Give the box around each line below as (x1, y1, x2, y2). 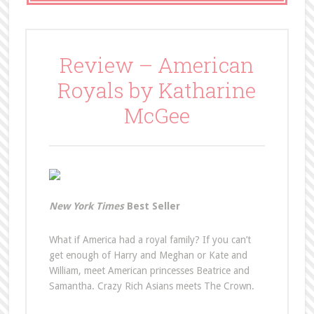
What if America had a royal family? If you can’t (48, 234, 251, 245)
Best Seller (123, 200, 180, 212)
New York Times (48, 200, 124, 212)
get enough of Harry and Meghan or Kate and (48, 250, 247, 261)
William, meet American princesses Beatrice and (48, 265, 250, 276)
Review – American (60, 51, 254, 78)
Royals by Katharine (57, 76, 257, 104)
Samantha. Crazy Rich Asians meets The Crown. (48, 280, 254, 292)
